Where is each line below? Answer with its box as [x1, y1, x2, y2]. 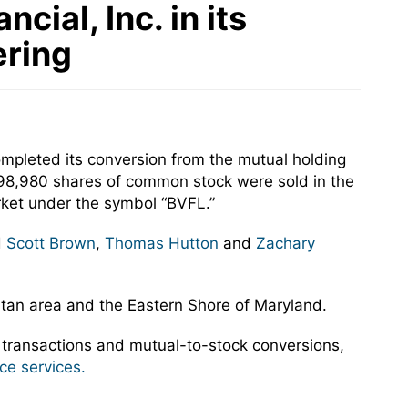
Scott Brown [6, 234, 96, 252]
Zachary [256, 234, 315, 252]
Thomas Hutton [105, 234, 219, 252]
